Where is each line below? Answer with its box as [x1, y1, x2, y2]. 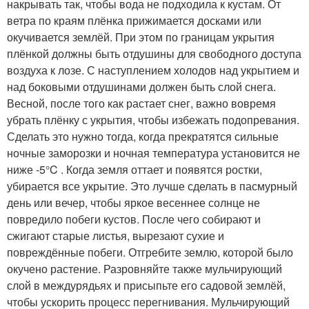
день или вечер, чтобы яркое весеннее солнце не [7, 194, 260, 210]
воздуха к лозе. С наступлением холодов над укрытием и [7, 61, 299, 78]
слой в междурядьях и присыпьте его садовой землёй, [7, 277, 286, 293]
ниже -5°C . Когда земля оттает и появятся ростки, [7, 161, 262, 177]
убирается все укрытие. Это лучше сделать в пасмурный [7, 177, 297, 194]
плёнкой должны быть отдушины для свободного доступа [7, 45, 301, 61]
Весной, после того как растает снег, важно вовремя [7, 94, 276, 111]
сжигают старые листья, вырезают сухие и [7, 227, 224, 243]
